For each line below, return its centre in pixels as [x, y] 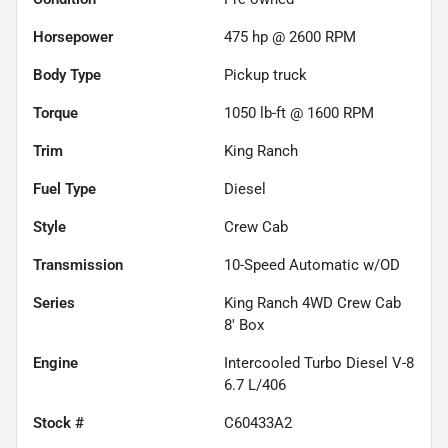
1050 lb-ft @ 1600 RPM [299, 112]
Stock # [58, 422]
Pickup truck [265, 74]
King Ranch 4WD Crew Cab [312, 302]
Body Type [67, 74]
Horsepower [73, 36]
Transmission [78, 264]
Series [54, 302]
